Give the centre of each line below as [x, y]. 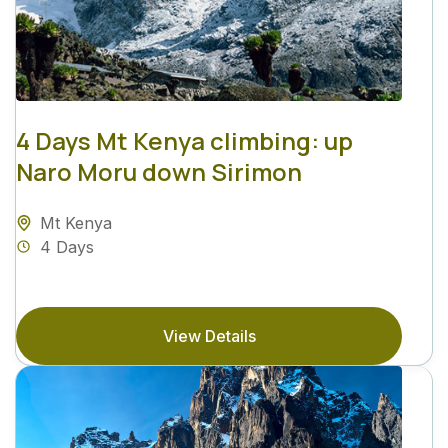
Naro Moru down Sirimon [159, 172]
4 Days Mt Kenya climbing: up [184, 141]
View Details [209, 336]
